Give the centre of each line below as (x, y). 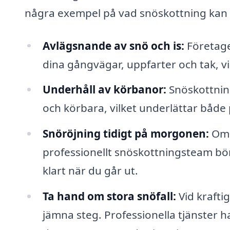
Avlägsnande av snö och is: (113, 45)
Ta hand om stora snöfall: (109, 196)
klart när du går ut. (90, 171)
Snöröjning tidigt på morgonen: (126, 134)
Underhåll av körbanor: (104, 90)
